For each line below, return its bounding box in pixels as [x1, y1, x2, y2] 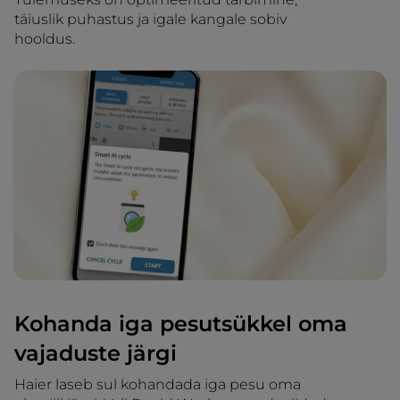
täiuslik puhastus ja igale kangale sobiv [14, 11, 287, 29]
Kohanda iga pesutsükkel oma [14, 311, 347, 337]
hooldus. [14, 30, 75, 48]
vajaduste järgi [14, 340, 177, 367]
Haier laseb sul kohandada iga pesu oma [14, 376, 301, 394]
